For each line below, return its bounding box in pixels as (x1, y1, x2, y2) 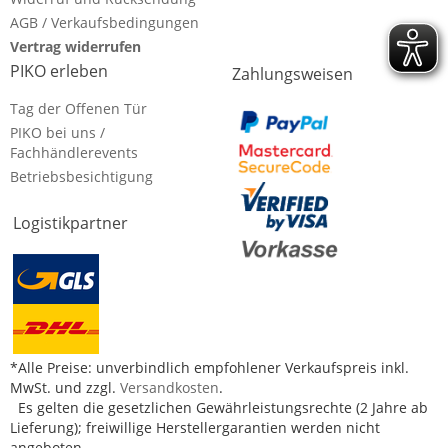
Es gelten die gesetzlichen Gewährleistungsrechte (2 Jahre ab (10, 398, 428, 418)
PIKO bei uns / (10, 123, 105, 143)
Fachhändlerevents (10, 143, 138, 163)
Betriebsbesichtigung (10, 167, 153, 187)
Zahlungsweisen (232, 63, 353, 86)
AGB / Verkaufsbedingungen (10, 13, 199, 33)
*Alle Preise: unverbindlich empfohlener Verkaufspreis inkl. (10, 358, 409, 378)
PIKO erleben (10, 60, 108, 83)
